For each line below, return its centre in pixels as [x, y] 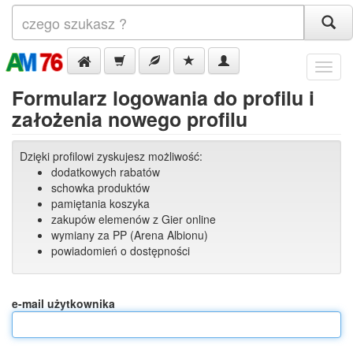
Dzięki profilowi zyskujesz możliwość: [111, 156]
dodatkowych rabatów [106, 172]
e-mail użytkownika [63, 303]
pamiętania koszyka [100, 203]
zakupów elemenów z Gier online [134, 219]
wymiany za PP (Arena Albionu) [130, 235]
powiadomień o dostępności [121, 251]
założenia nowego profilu [130, 119]
